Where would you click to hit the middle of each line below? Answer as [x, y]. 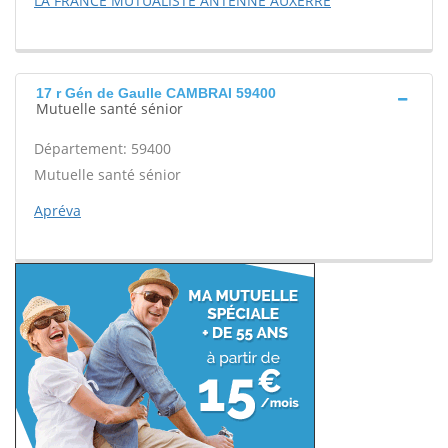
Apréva [57, 210]
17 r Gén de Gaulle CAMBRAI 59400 [156, 93]
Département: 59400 [102, 148]
